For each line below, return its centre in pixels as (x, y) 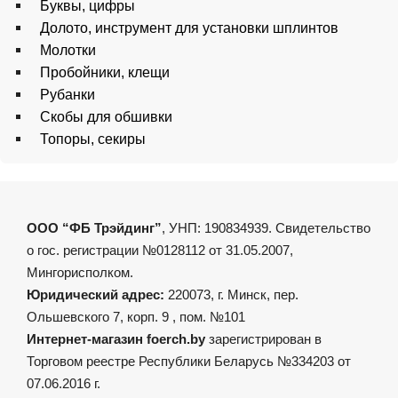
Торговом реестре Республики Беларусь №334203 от (189, 362)
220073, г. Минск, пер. (233, 295)
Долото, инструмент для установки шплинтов (189, 28)
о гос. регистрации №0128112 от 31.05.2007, (160, 251)
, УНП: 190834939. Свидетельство (266, 228)
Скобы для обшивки (106, 117)
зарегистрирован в (263, 339)
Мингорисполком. (80, 273)
